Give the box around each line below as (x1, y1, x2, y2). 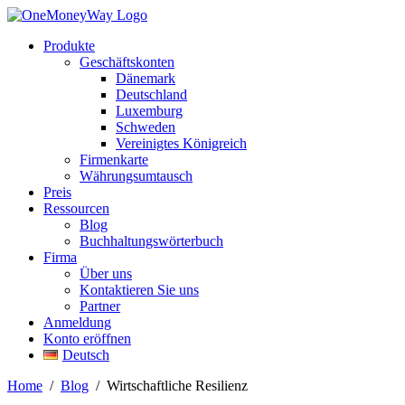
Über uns (80, 266, 132, 281)
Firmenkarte (80, 152, 148, 167)
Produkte (43, 38, 95, 53)
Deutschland (116, 87, 187, 102)
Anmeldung (43, 315, 111, 330)
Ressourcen (43, 201, 109, 216)
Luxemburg (116, 103, 183, 118)
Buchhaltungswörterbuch (80, 233, 223, 249)
